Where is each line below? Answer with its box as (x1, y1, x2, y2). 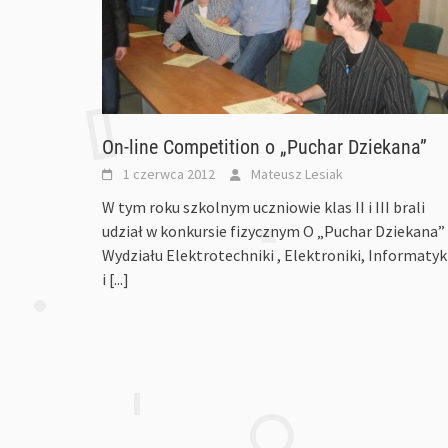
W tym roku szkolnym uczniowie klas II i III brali (102, 197, 425, 218)
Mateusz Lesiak (251, 165, 343, 184)
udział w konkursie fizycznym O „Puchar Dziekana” (102, 221, 445, 242)
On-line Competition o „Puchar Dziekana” (102, 135, 427, 160)
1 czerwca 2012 (123, 165, 215, 184)
